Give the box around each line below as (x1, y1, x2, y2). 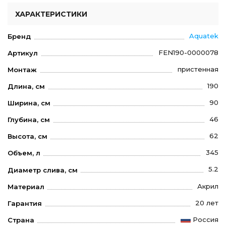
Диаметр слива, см (8, 165, 78, 174)
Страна (8, 215, 34, 224)
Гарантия (8, 199, 42, 207)
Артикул (8, 49, 38, 58)
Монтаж (8, 66, 37, 74)
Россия (193, 215, 218, 223)
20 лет (195, 198, 218, 207)
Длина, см (8, 82, 45, 91)
